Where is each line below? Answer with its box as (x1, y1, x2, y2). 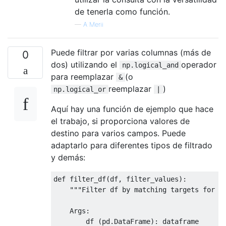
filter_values (122, 175, 179, 183)
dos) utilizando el (51, 59, 120, 70)
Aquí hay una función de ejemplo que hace (51, 103, 213, 114)
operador (181, 59, 216, 70)
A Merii (83, 20, 103, 28)
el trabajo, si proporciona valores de (51, 116, 190, 126)
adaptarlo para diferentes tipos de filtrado (51, 140, 212, 150)
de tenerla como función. (75, 6, 170, 17)
